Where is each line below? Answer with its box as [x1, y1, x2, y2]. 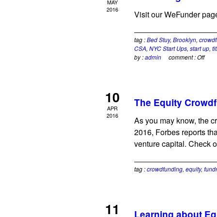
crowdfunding [147, 165, 183, 173]
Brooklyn [173, 35, 196, 44]
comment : [169, 53, 197, 61]
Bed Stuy [147, 35, 170, 44]
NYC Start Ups [149, 44, 187, 52]
